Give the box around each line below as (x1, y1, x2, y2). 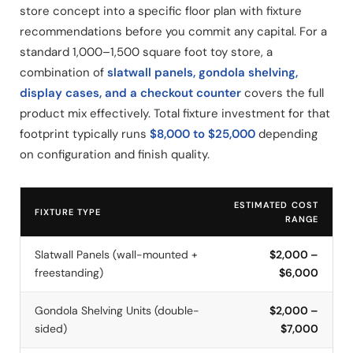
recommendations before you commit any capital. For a (20, 23, 327, 39)
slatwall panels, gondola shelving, (107, 64, 298, 80)
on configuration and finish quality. (20, 146, 210, 162)
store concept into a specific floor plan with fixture (20, 2, 302, 19)
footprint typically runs (20, 125, 150, 142)
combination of (20, 64, 107, 80)
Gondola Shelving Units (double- (35, 303, 199, 318)
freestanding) (35, 265, 103, 280)
